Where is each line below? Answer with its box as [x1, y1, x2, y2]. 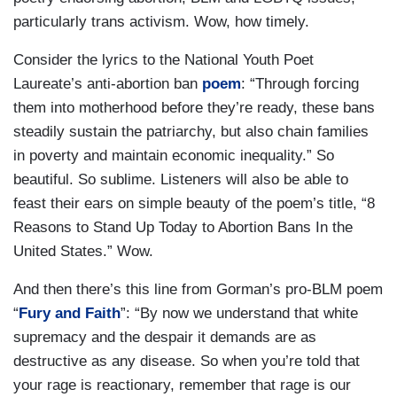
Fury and [19, 304, 85, 322]
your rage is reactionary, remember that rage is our [13, 376, 351, 393]
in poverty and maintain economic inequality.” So [13, 146, 334, 164]
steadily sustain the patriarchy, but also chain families [13, 122, 369, 140]
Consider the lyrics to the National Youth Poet [13, 51, 314, 68]
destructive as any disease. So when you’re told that [13, 352, 360, 370]
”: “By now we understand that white [121, 304, 358, 322]
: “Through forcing [241, 74, 359, 92]
